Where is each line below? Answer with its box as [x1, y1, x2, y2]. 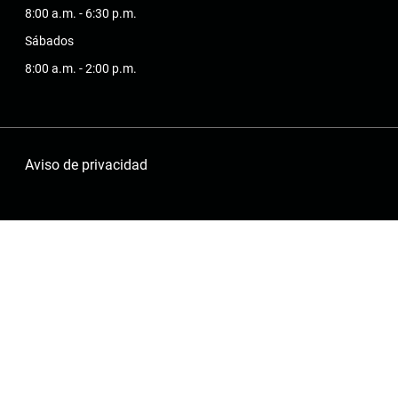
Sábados [24, 34, 74, 49]
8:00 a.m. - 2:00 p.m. [24, 61, 137, 76]
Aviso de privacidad [24, 156, 147, 174]
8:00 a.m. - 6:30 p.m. [24, 6, 137, 21]
